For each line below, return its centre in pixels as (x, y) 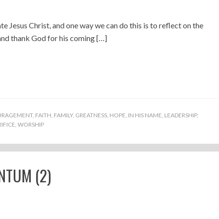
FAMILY (63, 115)
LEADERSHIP (181, 115)
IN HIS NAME (145, 115)
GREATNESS (91, 115)
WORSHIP (31, 124)
